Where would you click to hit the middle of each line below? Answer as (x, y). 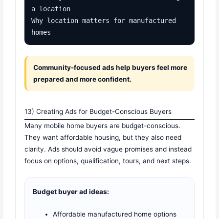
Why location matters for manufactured (104, 21)
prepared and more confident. (83, 79)
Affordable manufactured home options (115, 214)
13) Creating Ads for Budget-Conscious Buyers (98, 112)
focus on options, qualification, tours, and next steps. (108, 161)
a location (51, 9)
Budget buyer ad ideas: (71, 191)
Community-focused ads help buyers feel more (110, 68)
